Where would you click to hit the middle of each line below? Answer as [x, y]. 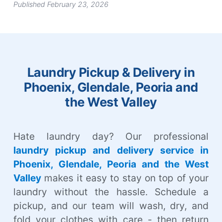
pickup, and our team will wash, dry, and [111, 205]
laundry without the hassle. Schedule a [111, 192]
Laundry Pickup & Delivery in [111, 72]
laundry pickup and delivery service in [111, 150]
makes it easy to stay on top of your [125, 178]
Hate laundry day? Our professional [111, 136]
